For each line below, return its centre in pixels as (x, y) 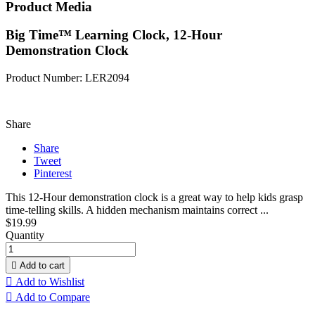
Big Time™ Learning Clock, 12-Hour (114, 35)
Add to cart (42, 266)
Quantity (25, 236)
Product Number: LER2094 (67, 78)
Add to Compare (53, 297)
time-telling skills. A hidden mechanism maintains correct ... (137, 210)
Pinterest (53, 174)
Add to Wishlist (50, 282)
